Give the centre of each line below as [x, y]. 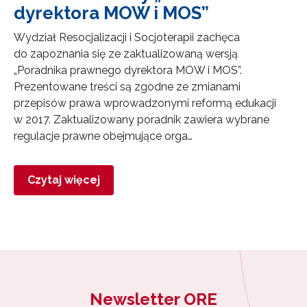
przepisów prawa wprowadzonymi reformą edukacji [145, 103]
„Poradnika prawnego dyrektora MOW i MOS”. [128, 70]
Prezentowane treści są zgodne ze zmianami [127, 86]
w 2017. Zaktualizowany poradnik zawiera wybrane [142, 119]
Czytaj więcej [64, 180]
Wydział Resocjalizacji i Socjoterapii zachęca [127, 37]
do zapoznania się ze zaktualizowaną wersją [126, 53]
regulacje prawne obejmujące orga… [103, 136]
